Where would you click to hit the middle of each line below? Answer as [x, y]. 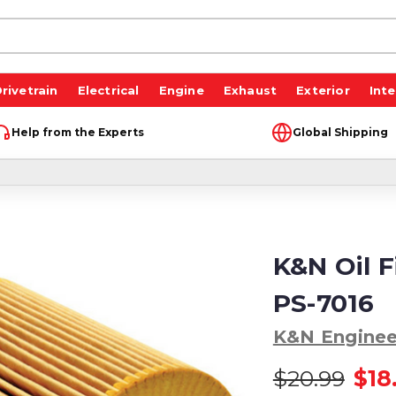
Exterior [323, 90]
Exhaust [250, 90]
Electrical [108, 90]
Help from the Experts [77, 132]
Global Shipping [340, 132]
